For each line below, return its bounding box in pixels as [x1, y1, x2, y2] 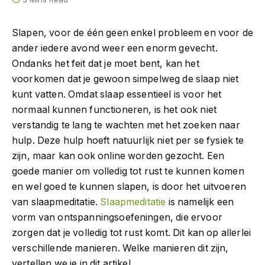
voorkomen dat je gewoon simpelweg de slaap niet [12, 73, 239, 85]
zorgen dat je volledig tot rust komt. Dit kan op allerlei [12, 227, 251, 238]
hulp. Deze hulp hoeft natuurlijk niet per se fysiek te [12, 134, 244, 146]
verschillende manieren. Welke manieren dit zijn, [12, 242, 229, 254]
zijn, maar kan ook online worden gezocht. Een [12, 150, 225, 161]
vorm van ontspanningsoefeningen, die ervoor [12, 211, 222, 223]
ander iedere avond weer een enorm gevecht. [12, 42, 218, 54]
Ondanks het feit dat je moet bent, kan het [12, 57, 199, 69]
